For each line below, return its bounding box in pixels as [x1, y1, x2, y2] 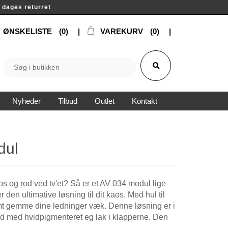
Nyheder [12, 97, 41, 105]
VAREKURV [100, 27, 143, 36]
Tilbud [58, 97, 77, 105]
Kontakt [131, 97, 157, 105]
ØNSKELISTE [3, 27, 52, 36]
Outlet [94, 97, 115, 105]
